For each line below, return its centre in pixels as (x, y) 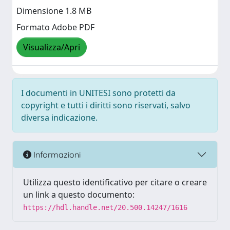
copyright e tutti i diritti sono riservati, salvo (106, 105)
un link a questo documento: (79, 195)
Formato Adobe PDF (55, 27)
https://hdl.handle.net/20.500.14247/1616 (105, 207)
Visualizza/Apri (52, 47)
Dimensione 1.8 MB (54, 11)
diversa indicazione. (59, 118)
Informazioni (56, 154)
